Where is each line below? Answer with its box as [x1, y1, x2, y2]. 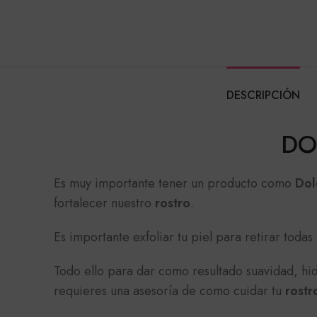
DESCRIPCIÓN [226, 87, 300, 103]
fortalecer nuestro [54, 194, 155, 212]
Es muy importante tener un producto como [54, 174, 295, 192]
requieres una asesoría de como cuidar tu [54, 282, 285, 300]
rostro [155, 194, 190, 212]
